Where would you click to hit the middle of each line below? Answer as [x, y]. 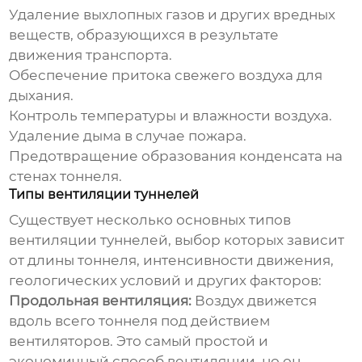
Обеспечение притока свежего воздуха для [166, 76]
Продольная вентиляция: [101, 301]
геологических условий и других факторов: [166, 281]
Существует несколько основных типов [150, 220]
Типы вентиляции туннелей [104, 195]
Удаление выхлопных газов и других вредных [173, 15]
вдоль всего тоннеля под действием [140, 321]
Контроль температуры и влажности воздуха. [171, 116]
